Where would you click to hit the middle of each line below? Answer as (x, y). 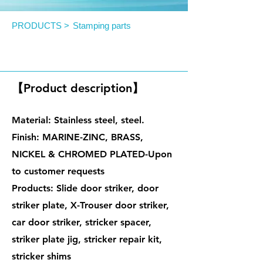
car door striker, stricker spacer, (82, 222)
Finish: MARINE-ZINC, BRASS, (77, 137)
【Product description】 (78, 88)
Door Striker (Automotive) (82, 61)
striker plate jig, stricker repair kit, (87, 239)
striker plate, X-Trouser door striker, (90, 205)
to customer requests (58, 171)
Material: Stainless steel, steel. (78, 120)
